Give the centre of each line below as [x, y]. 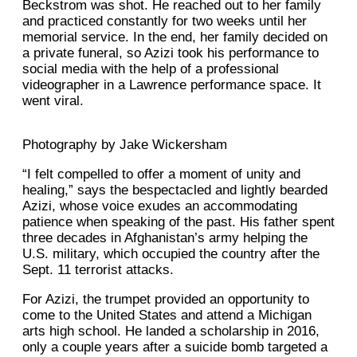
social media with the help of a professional [151, 69]
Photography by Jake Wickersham [125, 145]
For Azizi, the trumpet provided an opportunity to [166, 300]
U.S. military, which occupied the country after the [171, 254]
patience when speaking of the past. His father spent [178, 222]
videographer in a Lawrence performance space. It [172, 85]
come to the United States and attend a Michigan [167, 316]
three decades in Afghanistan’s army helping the [165, 238]
